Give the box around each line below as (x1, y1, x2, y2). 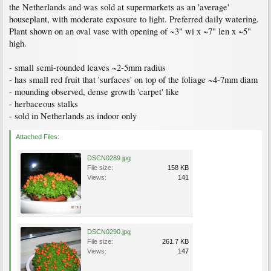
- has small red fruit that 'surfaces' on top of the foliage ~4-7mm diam (9, 74, 258, 85)
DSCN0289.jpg (87, 154, 131, 162)
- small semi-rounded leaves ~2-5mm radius (9, 62, 166, 73)
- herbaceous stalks (9, 98, 78, 109)
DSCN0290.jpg (87, 228, 131, 235)
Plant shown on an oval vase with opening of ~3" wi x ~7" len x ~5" (9, 25, 251, 37)
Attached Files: (16, 133, 59, 140)
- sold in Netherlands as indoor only (9, 110, 137, 122)
